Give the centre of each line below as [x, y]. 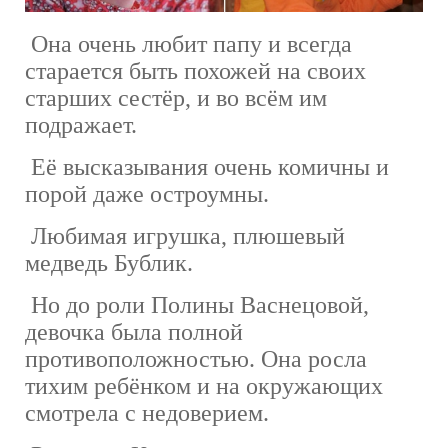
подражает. [81, 124]
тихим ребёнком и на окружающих [204, 385]
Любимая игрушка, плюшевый [185, 235]
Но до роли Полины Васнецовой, [197, 304]
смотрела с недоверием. [147, 412]
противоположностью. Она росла [196, 358]
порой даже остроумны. [147, 193]
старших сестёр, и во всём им [176, 97]
